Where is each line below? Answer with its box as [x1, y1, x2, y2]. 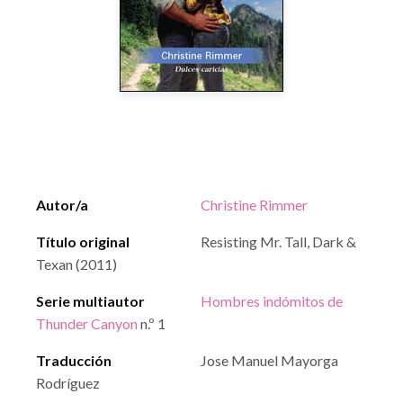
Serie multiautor [36, 292, 145, 309]
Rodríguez [36, 374, 100, 391]
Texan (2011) [36, 255, 117, 273]
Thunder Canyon [36, 315, 138, 332]
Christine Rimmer [201, 196, 308, 213]
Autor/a [36, 196, 88, 213]
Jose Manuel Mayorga [201, 352, 338, 369]
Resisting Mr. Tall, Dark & [201, 233, 356, 250]
